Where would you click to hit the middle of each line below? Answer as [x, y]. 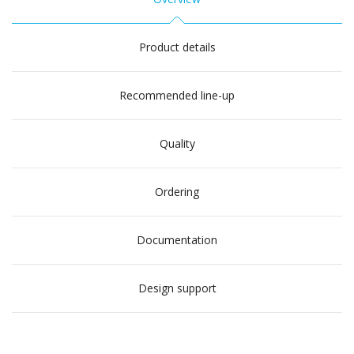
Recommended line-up [177, 95]
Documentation [177, 240]
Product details [177, 47]
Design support [177, 288]
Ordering [177, 192]
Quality [177, 143]
